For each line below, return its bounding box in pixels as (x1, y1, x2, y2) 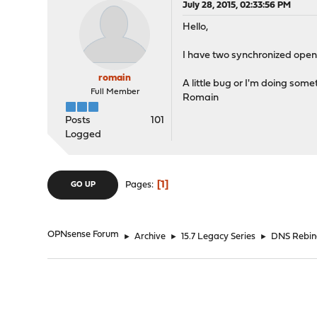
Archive (134, 232, 166, 241)
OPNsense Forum (47, 230, 120, 239)
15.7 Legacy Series (181, 232, 256, 241)
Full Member (90, 88, 139, 96)
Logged (65, 129, 102, 140)
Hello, (183, 22, 209, 33)
